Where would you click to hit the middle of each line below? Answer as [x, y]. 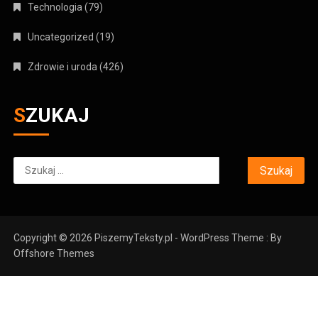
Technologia [55, 7]
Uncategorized [61, 37]
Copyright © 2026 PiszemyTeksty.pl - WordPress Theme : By [148, 238]
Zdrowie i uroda [63, 67]
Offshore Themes [54, 254]
